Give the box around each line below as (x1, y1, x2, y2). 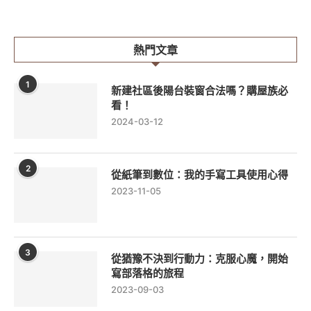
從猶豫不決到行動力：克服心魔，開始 (111, 252, 288, 266)
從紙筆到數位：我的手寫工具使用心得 (111, 168, 288, 182)
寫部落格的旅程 (111, 267, 184, 280)
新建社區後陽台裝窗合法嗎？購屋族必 (111, 84, 288, 98)
